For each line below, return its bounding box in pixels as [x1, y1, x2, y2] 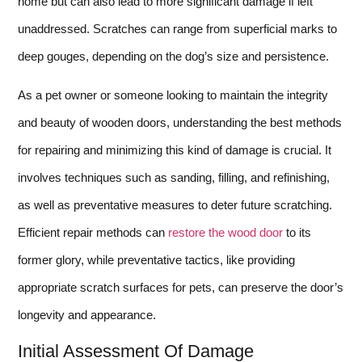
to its [283, 225, 311, 240]
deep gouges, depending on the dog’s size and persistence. [18, 48, 329, 63]
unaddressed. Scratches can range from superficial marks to [18, 21, 337, 36]
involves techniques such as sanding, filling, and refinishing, [18, 170, 330, 185]
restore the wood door [168, 225, 283, 240]
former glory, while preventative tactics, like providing [18, 253, 295, 267]
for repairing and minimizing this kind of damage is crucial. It [18, 143, 331, 158]
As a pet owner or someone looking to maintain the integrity [18, 88, 328, 103]
